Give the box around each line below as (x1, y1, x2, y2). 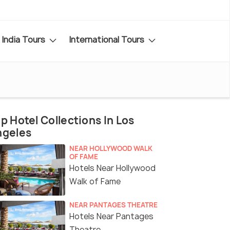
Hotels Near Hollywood (69, 163, 156, 174)
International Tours (69, 33, 146, 45)
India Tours (2, 33, 47, 45)
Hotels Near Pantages (69, 211, 154, 222)
